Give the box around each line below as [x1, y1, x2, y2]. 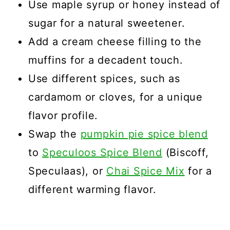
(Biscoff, [162, 146, 209, 159]
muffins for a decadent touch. [28, 54, 183, 67]
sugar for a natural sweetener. [28, 17, 185, 30]
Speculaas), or [28, 165, 107, 178]
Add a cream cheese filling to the [28, 35, 202, 48]
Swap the [28, 128, 81, 141]
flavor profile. [28, 109, 99, 122]
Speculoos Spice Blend [42, 146, 162, 159]
